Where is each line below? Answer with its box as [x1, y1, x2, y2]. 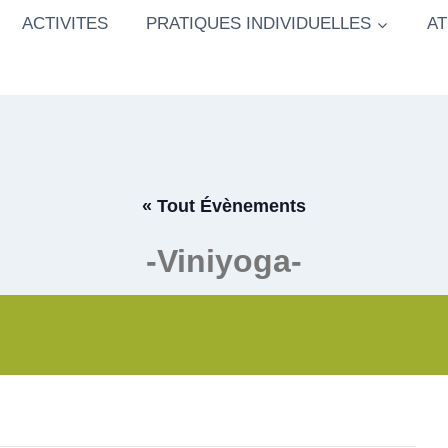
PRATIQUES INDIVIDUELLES [146, 14, 372, 34]
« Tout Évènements [142, 195, 306, 216]
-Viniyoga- [146, 242, 302, 279]
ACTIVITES [21, 14, 108, 34]
